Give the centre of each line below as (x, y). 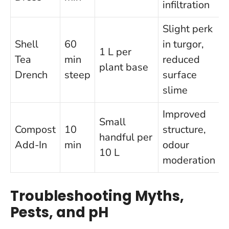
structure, (184, 130)
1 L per (115, 52)
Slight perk (188, 29)
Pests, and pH (59, 213)
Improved (184, 114)
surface (180, 75)
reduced (181, 60)
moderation (189, 161)
